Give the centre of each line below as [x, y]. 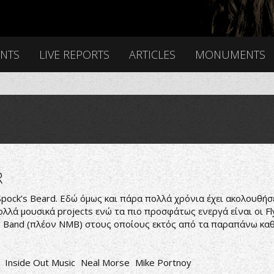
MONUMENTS [230, 54]
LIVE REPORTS [74, 54]
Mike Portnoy [163, 262]
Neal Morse [105, 262]
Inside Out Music [40, 262]
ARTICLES [152, 54]
